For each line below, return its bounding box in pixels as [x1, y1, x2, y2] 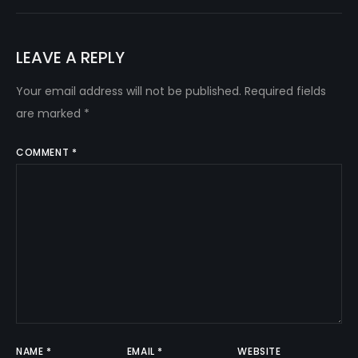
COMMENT [16, 145, 72, 159]
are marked [16, 105, 84, 121]
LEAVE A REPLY [16, 46, 125, 69]
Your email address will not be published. [16, 82, 241, 99]
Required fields [245, 82, 326, 99]
